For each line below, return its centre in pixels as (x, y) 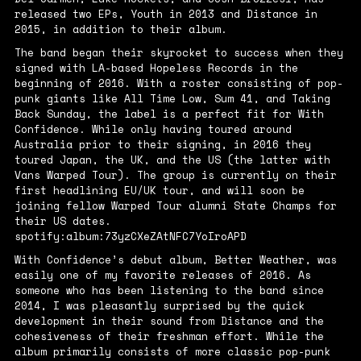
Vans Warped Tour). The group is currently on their (175, 175)
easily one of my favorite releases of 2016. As (162, 275)
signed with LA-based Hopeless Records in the (156, 68)
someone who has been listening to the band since (169, 290)
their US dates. (62, 221)
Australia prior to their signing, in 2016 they (162, 145)
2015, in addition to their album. (120, 29)
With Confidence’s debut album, (114, 260)
